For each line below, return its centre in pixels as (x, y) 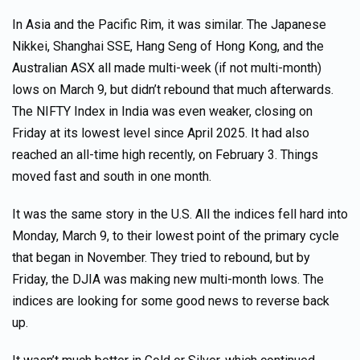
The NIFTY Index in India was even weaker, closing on (162, 111)
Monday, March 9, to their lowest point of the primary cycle (176, 236)
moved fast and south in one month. (112, 176)
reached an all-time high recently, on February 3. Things (165, 155)
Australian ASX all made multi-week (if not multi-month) (167, 68)
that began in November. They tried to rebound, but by (161, 258)
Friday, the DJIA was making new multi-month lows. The (168, 279)
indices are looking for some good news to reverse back (171, 301)
